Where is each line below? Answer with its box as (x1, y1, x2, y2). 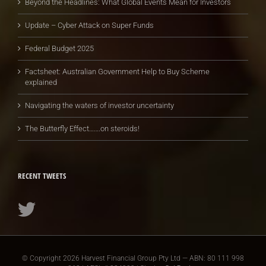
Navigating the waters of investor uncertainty (25, 100, 174, 110)
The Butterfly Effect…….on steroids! (25, 123, 140, 133)
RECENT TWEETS (18, 170, 66, 181)
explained (25, 77, 57, 87)
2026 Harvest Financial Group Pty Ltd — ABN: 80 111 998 (63, 254, 244, 262)
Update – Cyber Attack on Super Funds (25, 20, 154, 30)
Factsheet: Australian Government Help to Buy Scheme (25, 66, 210, 76)
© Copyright (22, 254, 63, 262)
